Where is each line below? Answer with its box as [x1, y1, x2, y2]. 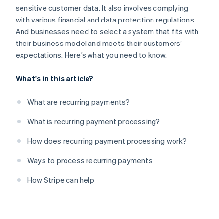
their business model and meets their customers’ [16, 38, 182, 48]
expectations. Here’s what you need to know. [16, 50, 167, 60]
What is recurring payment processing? [27, 116, 160, 127]
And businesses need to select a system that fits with [16, 26, 199, 37]
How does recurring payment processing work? [27, 136, 187, 146]
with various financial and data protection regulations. [16, 15, 196, 25]
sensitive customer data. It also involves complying [16, 3, 189, 13]
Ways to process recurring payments [27, 155, 153, 166]
